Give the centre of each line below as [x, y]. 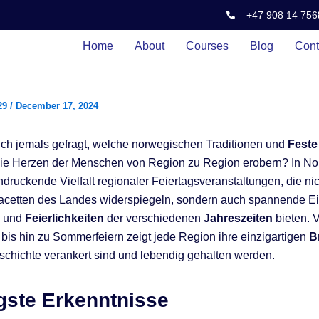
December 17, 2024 [57, 105]
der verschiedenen [154, 218]
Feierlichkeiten [64, 218]
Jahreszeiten [238, 218]
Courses [208, 46]
